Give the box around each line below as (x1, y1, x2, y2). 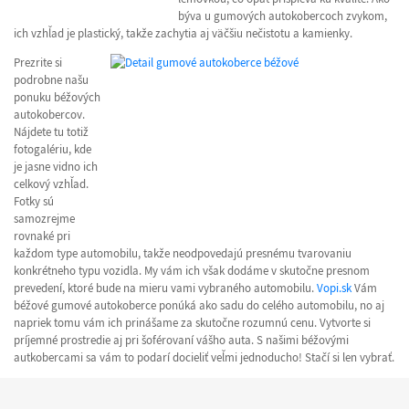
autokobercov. (14, 107, 85, 123)
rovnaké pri (14, 228, 70, 245)
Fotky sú (14, 194, 54, 210)
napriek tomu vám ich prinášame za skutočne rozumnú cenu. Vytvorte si (14, 315, 371, 331)
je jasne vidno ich (14, 159, 98, 175)
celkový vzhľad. (14, 176, 89, 193)
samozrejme (14, 211, 75, 227)
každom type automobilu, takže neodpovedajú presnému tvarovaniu (14, 246, 351, 262)
